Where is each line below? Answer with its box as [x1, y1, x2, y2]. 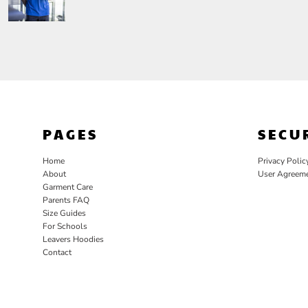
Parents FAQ [43, 194, 89, 206]
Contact [43, 246, 71, 258]
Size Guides [43, 207, 86, 219]
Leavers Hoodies [43, 233, 104, 245]
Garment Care [43, 181, 93, 192]
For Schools [43, 220, 87, 232]
